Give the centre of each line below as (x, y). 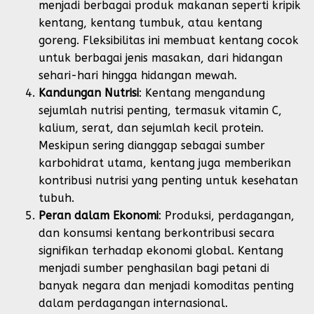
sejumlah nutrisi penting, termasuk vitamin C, (160, 110)
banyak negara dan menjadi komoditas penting (166, 286)
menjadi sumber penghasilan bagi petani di (154, 268)
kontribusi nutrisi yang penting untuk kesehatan (168, 180)
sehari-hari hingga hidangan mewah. (138, 75)
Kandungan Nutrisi (89, 93)
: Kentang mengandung (202, 93)
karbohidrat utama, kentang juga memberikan (165, 163)
